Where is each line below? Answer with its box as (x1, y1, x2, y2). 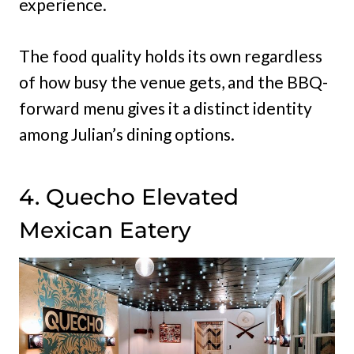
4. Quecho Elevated (19, 183, 239, 211)
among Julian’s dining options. (19, 124, 235, 145)
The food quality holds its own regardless (19, 46, 322, 66)
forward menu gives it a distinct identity (19, 98, 312, 119)
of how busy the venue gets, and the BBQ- (19, 72, 328, 92)
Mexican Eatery (19, 217, 191, 244)
